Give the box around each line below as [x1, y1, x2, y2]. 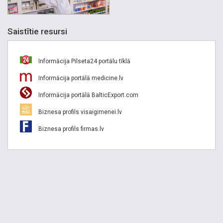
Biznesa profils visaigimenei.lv [37, 108, 122, 115]
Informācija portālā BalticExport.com [37, 91, 138, 99]
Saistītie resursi [7, 26, 67, 36]
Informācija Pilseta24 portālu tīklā [37, 57, 130, 65]
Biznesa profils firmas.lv [37, 125, 104, 132]
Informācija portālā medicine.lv [37, 74, 123, 82]
